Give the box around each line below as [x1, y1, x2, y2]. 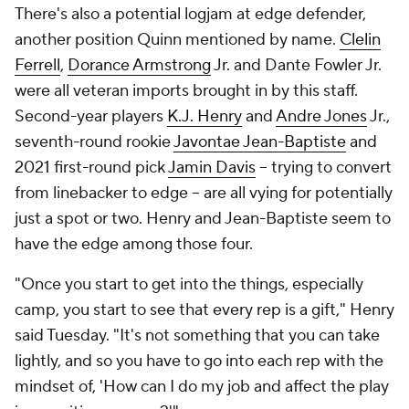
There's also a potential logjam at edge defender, [15, 4, 366, 25]
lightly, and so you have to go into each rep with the [15, 351, 383, 372]
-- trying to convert [256, 157, 392, 178]
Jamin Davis [168, 157, 256, 178]
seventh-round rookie [15, 131, 173, 152]
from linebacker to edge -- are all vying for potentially [15, 183, 393, 204]
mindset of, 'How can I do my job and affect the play [15, 376, 389, 397]
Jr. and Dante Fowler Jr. [211, 55, 382, 76]
